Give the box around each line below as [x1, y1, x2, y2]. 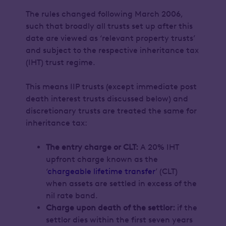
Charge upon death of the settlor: [45, 203, 175, 212]
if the [175, 203, 197, 212]
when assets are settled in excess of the [45, 179, 197, 188]
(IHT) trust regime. [25, 58, 98, 67]
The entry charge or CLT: [45, 142, 138, 152]
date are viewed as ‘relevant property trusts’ [25, 33, 195, 43]
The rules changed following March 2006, [25, 9, 183, 19]
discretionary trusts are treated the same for [25, 106, 197, 116]
